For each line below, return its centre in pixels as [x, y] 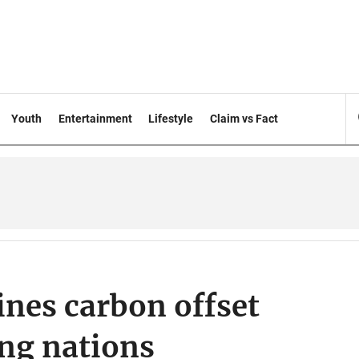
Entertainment [95, 119]
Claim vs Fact [244, 119]
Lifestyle [171, 119]
